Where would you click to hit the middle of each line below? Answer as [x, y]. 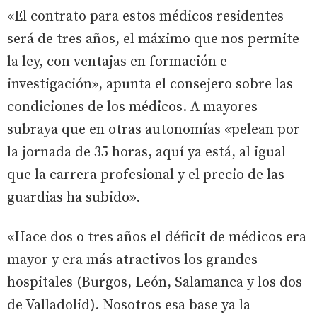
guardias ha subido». [74, 197]
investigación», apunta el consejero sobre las [150, 84]
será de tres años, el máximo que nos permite [153, 39]
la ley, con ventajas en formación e [117, 62]
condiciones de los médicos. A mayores [132, 107]
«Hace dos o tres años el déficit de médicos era [157, 237]
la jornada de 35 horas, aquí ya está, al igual [146, 152]
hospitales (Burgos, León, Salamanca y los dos [155, 282]
